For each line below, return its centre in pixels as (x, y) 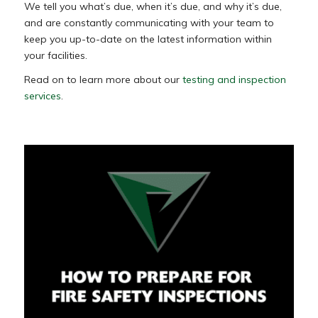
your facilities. (55, 55)
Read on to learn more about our (103, 80)
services (42, 96)
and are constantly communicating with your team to (149, 22)
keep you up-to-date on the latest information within (148, 39)
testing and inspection (234, 80)
